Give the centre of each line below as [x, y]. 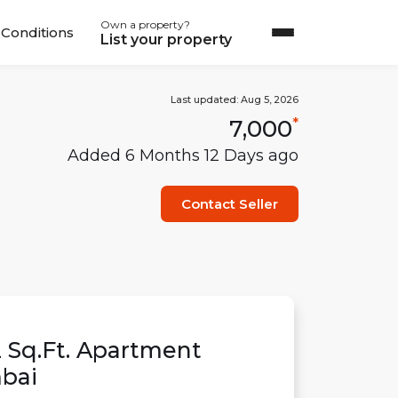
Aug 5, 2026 [270, 100]
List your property [166, 39]
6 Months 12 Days [195, 155]
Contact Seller [230, 203]
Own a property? [145, 24]
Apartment [139, 350]
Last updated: [206, 100]
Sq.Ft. [39, 350]
